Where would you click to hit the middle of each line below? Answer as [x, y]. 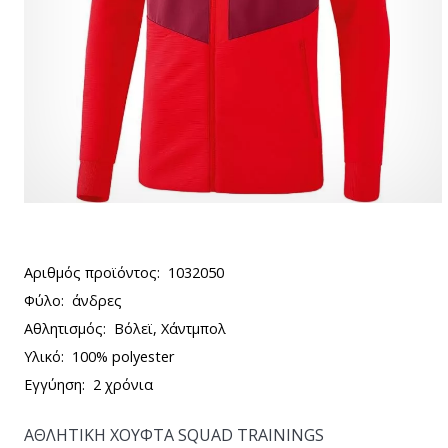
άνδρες [97, 300]
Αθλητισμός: [65, 328]
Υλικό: [44, 356]
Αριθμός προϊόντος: [92, 272]
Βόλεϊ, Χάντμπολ [170, 328]
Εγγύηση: [54, 384]
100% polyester [123, 356]
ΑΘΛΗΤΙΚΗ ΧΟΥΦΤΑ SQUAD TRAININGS [174, 435]
